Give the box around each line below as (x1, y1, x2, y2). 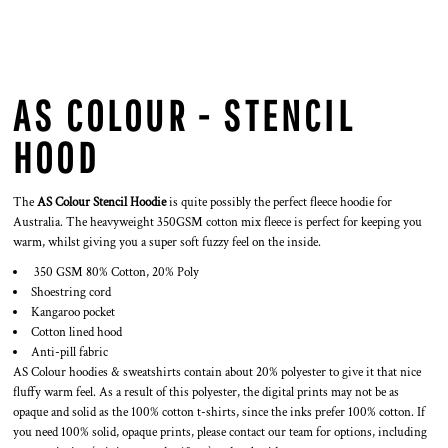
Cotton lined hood (31, 324, 122, 341)
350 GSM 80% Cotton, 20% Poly (31, 264, 199, 281)
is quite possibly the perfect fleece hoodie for (166, 194, 392, 211)
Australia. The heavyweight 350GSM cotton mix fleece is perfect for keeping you (13, 214, 422, 231)
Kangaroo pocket (31, 304, 115, 321)
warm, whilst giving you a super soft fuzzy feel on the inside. (13, 234, 321, 251)
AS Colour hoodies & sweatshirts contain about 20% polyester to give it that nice (13, 364, 421, 381)
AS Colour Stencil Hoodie (37, 194, 166, 211)
